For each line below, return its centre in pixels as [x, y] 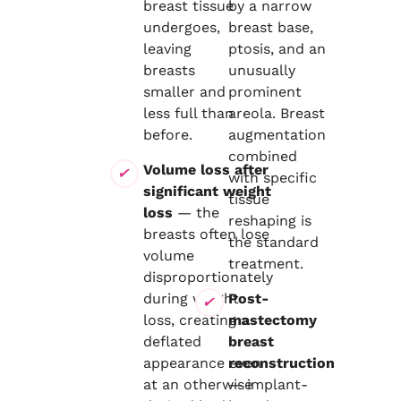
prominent [264, 92]
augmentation [277, 135]
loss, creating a [196, 320]
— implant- [268, 384]
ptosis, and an [277, 49]
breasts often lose [207, 234]
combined [262, 156]
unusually [261, 70]
